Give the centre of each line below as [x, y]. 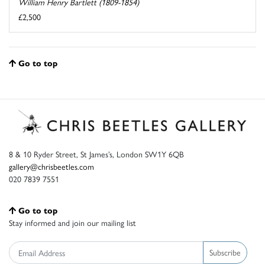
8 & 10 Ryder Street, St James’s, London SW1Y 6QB [96, 153]
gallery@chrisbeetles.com [51, 166]
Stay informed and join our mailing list [72, 222]
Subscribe [225, 252]
